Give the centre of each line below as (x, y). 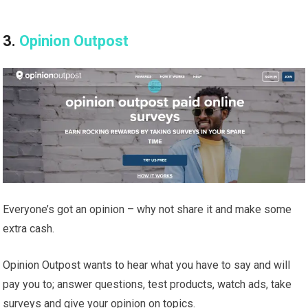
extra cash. (29, 229)
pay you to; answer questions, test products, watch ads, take (147, 285)
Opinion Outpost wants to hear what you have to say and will (147, 265)
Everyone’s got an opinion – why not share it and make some (147, 210)
